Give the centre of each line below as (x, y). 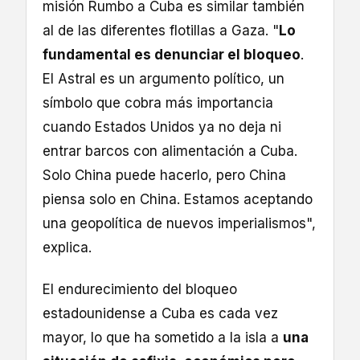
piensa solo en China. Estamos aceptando (178, 200)
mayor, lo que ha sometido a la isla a (163, 338)
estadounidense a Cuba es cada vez (160, 314)
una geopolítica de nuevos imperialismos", (179, 224)
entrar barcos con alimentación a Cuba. (170, 151)
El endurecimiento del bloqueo (140, 290)
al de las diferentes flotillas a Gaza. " (161, 31)
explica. (67, 248)
